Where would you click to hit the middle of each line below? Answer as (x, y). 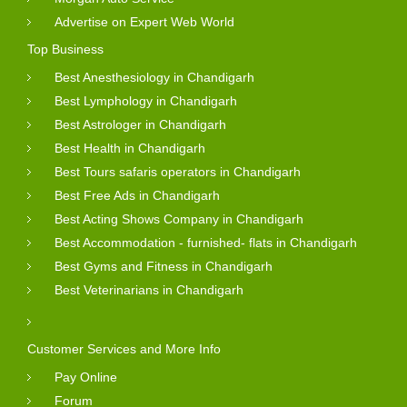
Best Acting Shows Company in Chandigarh (179, 218)
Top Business (65, 49)
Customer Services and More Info (124, 348)
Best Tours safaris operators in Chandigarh (178, 171)
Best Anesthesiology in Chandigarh (154, 77)
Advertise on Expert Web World (144, 21)
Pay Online (86, 377)
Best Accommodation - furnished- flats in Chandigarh (206, 242)
